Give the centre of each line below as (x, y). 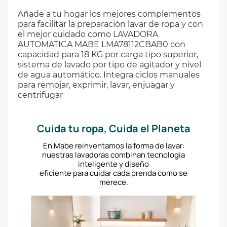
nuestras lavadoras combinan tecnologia (113, 155)
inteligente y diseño (113, 164)
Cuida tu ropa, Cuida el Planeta (113, 128)
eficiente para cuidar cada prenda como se (113, 173)
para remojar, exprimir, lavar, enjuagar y (96, 85)
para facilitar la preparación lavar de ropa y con (110, 24)
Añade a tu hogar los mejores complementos (109, 14)
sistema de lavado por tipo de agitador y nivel (109, 64)
